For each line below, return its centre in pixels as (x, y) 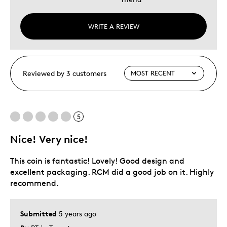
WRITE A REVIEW (113, 26)
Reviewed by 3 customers (65, 73)
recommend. (34, 183)
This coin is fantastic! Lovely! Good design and (97, 161)
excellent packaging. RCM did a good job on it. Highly (112, 172)
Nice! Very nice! (49, 139)
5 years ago (78, 213)
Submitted (40, 213)
